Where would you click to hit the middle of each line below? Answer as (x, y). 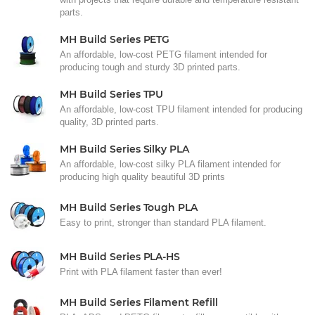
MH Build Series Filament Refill (139, 303)
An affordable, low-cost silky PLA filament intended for (170, 165)
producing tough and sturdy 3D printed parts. (150, 67)
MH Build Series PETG (115, 40)
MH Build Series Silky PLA (125, 149)
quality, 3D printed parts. (109, 122)
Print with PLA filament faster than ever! (141, 272)
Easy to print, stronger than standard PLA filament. (163, 223)
